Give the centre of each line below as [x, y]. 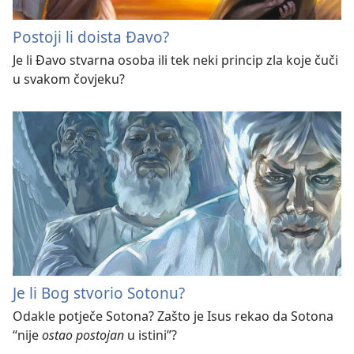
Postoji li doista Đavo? [91, 36]
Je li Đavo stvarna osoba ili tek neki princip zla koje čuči [175, 60]
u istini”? [151, 335]
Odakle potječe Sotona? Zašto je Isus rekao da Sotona [173, 316]
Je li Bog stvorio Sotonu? [99, 292]
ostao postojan [83, 335]
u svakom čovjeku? [69, 79]
